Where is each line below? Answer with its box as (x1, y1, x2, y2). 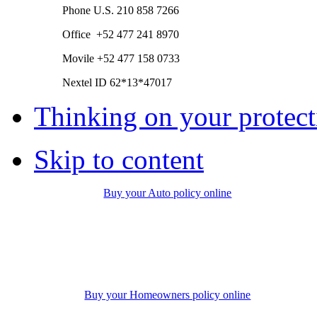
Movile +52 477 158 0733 (62, 52, 180, 65)
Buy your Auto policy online (103, 187, 232, 200)
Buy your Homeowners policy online (84, 289, 251, 301)
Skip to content (34, 144, 204, 175)
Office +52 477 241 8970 (62, 28, 179, 41)
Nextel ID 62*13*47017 (62, 76, 172, 89)
